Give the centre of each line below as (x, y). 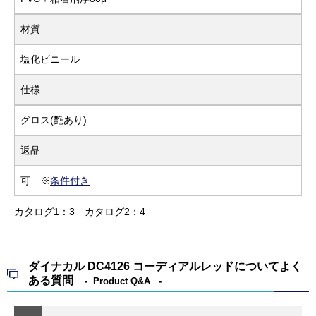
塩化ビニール (50, 59)
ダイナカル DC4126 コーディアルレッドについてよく (165, 266)
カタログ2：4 (115, 211)
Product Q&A (123, 281)
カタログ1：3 (44, 211)
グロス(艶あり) (54, 120)
